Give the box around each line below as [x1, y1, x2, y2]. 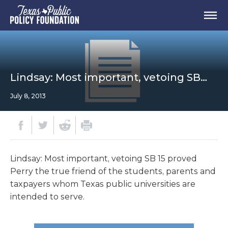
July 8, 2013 [10, 92, 46, 100]
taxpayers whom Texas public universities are [10, 179, 195, 189]
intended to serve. [10, 192, 84, 202]
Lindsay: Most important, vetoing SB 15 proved [10, 154, 197, 163]
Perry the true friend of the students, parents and [10, 166, 216, 176]
